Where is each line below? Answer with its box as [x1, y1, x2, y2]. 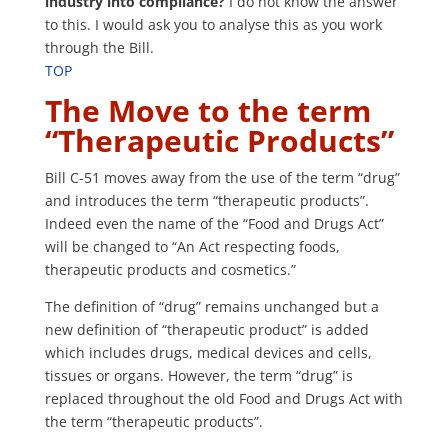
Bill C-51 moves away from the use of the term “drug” [44, 168, 400, 188]
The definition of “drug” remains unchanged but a [44, 297, 379, 317]
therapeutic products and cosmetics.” [44, 260, 296, 280]
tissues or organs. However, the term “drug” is [44, 366, 353, 386]
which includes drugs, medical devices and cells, [44, 343, 372, 363]
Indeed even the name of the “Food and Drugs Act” [44, 214, 384, 234]
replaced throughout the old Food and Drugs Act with [44, 389, 403, 409]
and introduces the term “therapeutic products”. [44, 191, 369, 211]
